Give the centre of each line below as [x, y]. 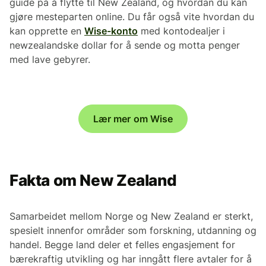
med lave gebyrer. [50, 60]
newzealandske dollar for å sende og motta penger [125, 45]
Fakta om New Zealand [93, 180]
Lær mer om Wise [133, 119]
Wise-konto [111, 31]
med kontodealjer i [181, 31]
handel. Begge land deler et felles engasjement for [122, 245]
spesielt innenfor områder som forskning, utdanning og [133, 231]
